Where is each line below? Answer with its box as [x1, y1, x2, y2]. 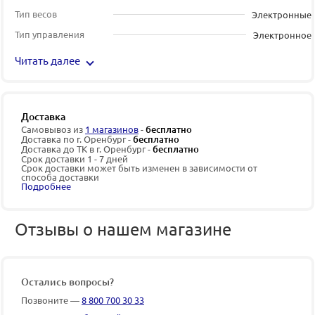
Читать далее [15, 53, 80, 67]
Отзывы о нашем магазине [15, 218, 231, 239]
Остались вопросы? [21, 274, 114, 288]
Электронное [252, 28, 311, 41]
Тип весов [15, 8, 57, 20]
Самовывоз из [21, 122, 85, 135]
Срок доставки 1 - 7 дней [21, 152, 128, 165]
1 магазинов [85, 122, 139, 135]
